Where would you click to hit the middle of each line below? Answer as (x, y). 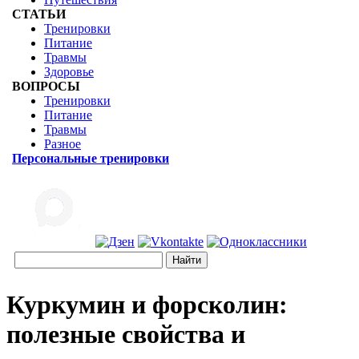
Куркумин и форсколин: (147, 305)
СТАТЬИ (39, 14)
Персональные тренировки (91, 158)
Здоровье (69, 72)
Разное (63, 144)
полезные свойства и (126, 335)
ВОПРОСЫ (46, 86)
